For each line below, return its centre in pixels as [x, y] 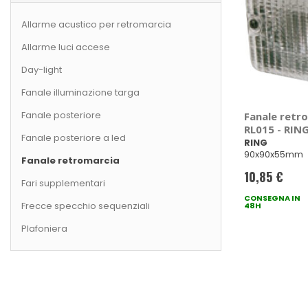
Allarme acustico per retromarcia [96, 25]
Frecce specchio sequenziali [86, 206]
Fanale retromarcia [70, 161]
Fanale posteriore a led [74, 138]
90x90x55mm [273, 155]
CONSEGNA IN [272, 198]
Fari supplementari [63, 184]
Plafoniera [44, 229]
